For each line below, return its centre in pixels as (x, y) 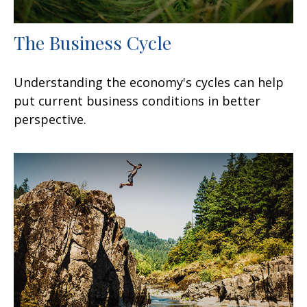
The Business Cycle (93, 42)
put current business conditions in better (137, 100)
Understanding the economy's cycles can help (149, 82)
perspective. (50, 119)
